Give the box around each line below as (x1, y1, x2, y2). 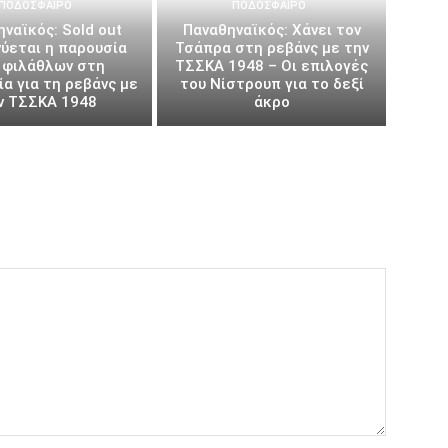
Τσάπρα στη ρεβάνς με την (174, 38, 369, 57)
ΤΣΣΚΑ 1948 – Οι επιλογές (175, 56, 369, 75)
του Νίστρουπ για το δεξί (179, 74, 364, 93)
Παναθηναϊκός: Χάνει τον (182, 20, 361, 39)
